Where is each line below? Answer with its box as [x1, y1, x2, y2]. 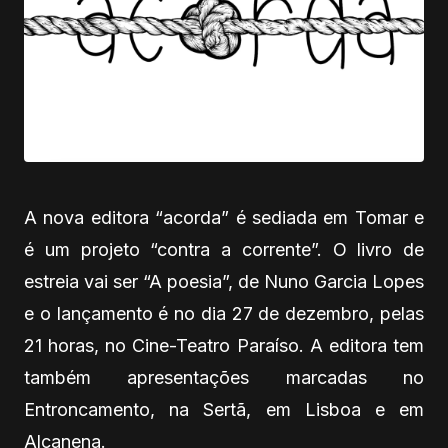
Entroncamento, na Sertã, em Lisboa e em [24, 399, 424, 421]
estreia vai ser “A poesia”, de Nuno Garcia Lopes [24, 271, 424, 293]
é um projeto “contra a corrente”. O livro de [24, 239, 424, 261]
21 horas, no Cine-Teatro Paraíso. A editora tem [24, 335, 424, 357]
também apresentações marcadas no [24, 367, 424, 389]
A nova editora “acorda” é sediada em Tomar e [24, 207, 424, 229]
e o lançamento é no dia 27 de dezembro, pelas [24, 303, 424, 325]
